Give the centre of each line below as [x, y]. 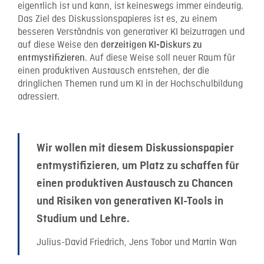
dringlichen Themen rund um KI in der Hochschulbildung [130, 85]
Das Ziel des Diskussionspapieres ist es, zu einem [117, 20]
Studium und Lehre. [83, 219]
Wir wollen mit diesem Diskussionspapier [135, 148]
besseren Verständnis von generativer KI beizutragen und [131, 33]
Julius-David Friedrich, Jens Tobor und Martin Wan [137, 243]
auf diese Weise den [59, 46]
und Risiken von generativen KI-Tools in [130, 201]
